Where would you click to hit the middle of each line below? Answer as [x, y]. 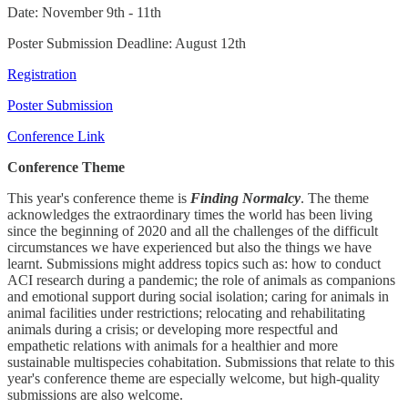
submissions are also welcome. [95, 394]
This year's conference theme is [99, 198]
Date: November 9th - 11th [84, 12]
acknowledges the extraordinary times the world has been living [190, 214]
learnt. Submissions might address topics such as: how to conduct [194, 263]
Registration [42, 74]
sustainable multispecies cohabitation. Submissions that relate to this [201, 362]
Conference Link [56, 136]
